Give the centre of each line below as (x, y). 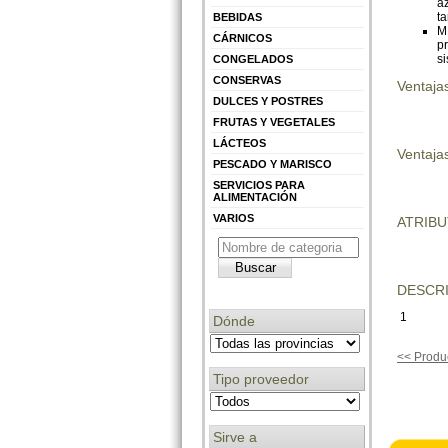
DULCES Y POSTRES (268, 100)
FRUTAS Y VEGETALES (274, 121)
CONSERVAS (247, 79)
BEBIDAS (237, 16)
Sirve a (235, 436)
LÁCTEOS (239, 142)
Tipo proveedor (261, 378)
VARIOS (233, 217)
